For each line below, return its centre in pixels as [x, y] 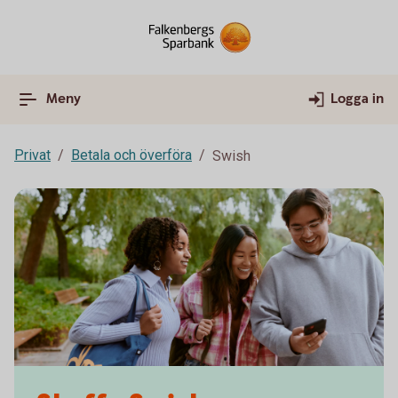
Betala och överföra [131, 155]
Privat [32, 155]
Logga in [357, 99]
